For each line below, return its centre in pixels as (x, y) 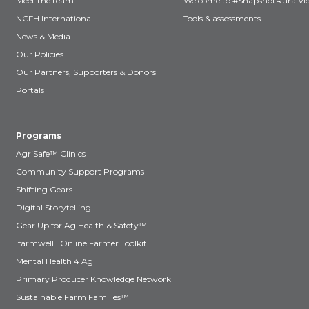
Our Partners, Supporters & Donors (86, 72)
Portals (30, 90)
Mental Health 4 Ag (54, 261)
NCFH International (54, 18)
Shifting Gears (44, 189)
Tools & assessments (222, 18)
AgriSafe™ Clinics (51, 153)
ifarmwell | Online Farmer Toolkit (81, 243)
